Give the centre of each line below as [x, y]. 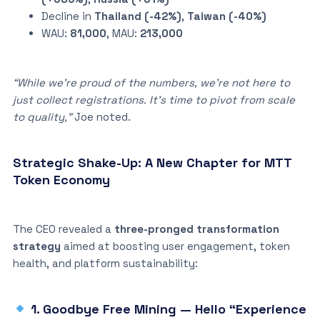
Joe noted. [101, 116]
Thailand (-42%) [137, 16]
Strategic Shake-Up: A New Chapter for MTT [152, 162]
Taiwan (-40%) [226, 16]
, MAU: [123, 33]
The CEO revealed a [63, 229]
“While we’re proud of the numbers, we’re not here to [151, 82]
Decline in [67, 16]
